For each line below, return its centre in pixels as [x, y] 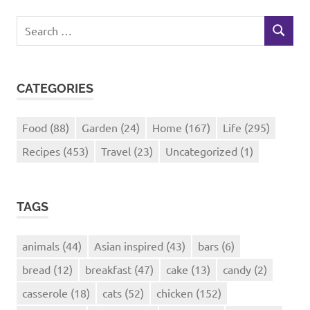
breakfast [108, 269]
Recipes [41, 151]
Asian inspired [129, 245]
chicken [175, 292]
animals [41, 245]
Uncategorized [201, 151]
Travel [116, 151]
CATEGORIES [55, 88]
